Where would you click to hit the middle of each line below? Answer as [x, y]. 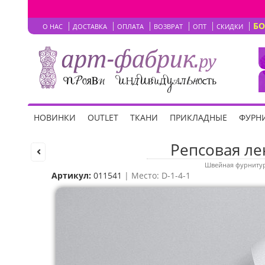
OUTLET [103, 117]
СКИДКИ [230, 26]
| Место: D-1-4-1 [156, 175]
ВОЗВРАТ [168, 26]
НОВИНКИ [55, 117]
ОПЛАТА [130, 26]
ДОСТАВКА [90, 26]
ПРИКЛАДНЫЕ [198, 117]
